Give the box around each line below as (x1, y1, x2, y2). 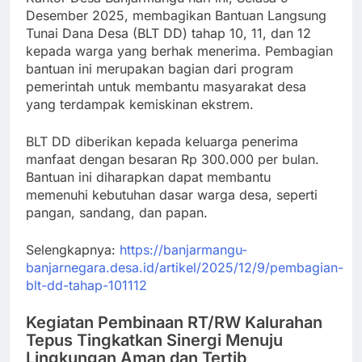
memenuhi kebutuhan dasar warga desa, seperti (26, 186, 318, 203)
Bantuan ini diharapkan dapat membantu (26, 168, 271, 185)
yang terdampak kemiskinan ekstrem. (26, 95, 254, 112)
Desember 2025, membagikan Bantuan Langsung (26, 6, 326, 23)
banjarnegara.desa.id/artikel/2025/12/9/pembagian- (26, 259, 343, 276)
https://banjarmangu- (120, 241, 247, 258)
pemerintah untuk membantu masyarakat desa (26, 78, 306, 95)
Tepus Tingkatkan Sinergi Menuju (26, 330, 283, 350)
